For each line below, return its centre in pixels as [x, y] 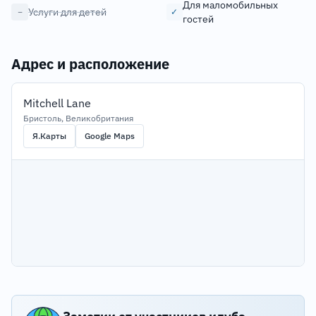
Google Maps [110, 136]
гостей [198, 19]
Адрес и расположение [90, 64]
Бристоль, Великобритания [78, 118]
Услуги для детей [67, 12]
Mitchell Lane [57, 103]
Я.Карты [49, 136]
